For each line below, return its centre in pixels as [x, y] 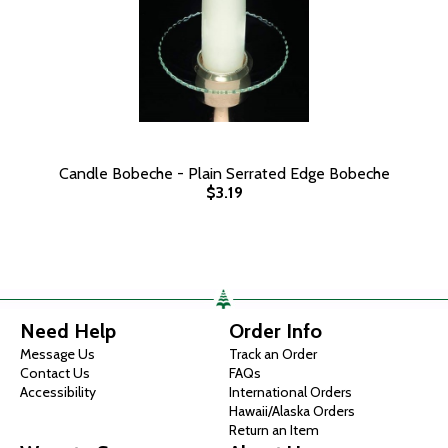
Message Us [57, 354]
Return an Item [274, 430]
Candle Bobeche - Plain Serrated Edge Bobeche [224, 173]
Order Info [275, 331]
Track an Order [273, 354]
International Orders [290, 392]
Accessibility [58, 392]
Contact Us [55, 373]
